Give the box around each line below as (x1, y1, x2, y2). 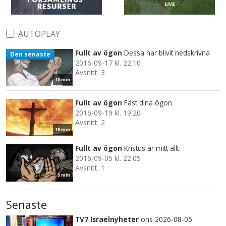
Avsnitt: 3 (75, 68, 105, 78)
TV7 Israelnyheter (75, 214, 139, 224)
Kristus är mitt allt (124, 143, 179, 153)
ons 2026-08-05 (141, 214, 192, 224)
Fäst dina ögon (124, 98, 172, 108)
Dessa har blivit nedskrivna (124, 48, 210, 58)
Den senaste (10, 49, 50, 59)
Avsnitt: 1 (75, 163, 105, 173)
